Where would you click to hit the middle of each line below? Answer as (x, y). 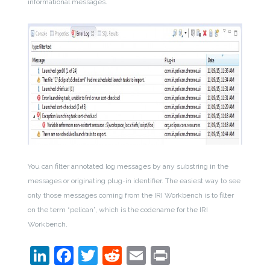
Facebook (117, 256)
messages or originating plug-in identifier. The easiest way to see (134, 181)
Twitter (129, 256)
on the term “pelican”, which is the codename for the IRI (118, 210)
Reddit (151, 256)
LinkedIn (87, 256)
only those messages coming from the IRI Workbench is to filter (131, 196)
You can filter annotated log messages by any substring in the (128, 167)
